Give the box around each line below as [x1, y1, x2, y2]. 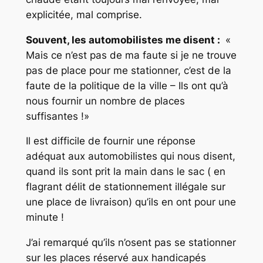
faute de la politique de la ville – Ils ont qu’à [25, 79, 228, 92]
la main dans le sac [110, 166, 207, 178]
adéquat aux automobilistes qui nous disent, [25, 150, 235, 163]
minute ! [25, 211, 64, 224]
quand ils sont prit [25, 166, 110, 178]
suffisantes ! [25, 110, 84, 122]
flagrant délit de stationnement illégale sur [25, 181, 225, 193]
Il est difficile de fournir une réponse [25, 135, 195, 147]
